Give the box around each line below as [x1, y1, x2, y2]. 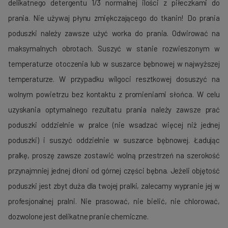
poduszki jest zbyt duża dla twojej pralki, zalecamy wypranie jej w [8, 181, 220, 191]
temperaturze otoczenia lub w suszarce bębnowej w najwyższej [8, 59, 220, 69]
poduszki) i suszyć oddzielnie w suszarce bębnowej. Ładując [8, 135, 220, 145]
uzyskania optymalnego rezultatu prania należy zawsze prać [8, 105, 220, 115]
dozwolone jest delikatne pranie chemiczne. [8, 212, 149, 221]
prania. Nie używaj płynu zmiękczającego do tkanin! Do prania [8, 13, 220, 23]
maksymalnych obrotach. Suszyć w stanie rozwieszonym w [8, 44, 220, 53]
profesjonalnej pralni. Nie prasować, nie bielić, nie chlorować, [8, 196, 220, 206]
